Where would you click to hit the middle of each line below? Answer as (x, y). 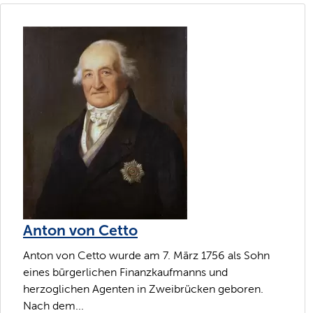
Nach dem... (53, 305)
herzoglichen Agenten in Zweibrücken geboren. (143, 289)
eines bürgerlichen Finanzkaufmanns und (125, 272)
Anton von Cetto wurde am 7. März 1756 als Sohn (146, 255)
